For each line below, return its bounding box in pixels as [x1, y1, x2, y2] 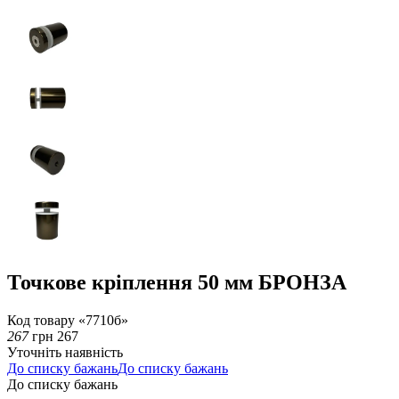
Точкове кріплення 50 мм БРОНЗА [7, 270, 346, 294]
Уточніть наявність [7, 344, 123, 360]
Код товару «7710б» [7, 312, 128, 328]
